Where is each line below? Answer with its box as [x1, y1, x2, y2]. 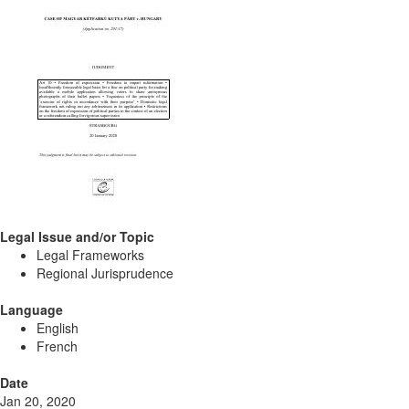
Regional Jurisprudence [37, 264, 173, 282]
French [37, 337, 78, 355]
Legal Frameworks [37, 246, 144, 264]
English [37, 319, 79, 337]
